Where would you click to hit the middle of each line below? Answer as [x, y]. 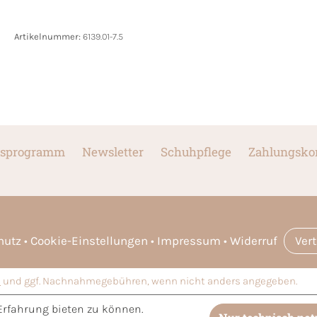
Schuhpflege [196, 152]
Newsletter [113, 152]
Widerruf [254, 241]
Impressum [189, 241]
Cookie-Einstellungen [89, 241]
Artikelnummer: [48, 37]
